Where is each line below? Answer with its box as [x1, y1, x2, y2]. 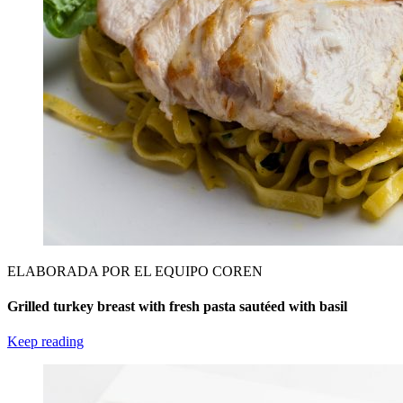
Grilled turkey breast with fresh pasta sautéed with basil [7, 298, 347, 314]
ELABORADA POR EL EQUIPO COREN [7, 263, 263, 279]
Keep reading [7, 334, 84, 350]
